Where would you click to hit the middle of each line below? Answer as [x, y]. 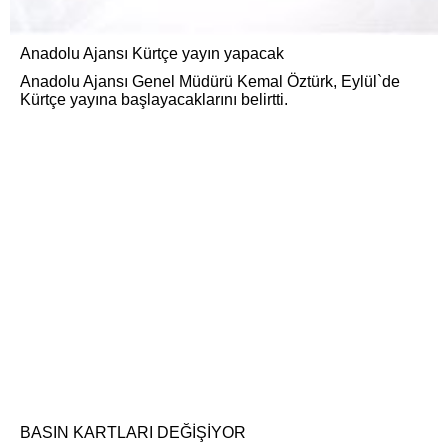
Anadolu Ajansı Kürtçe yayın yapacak [152, 53]
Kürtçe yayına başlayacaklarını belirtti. [154, 99]
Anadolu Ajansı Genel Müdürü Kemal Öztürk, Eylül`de [210, 81]
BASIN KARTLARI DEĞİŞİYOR [133, 432]
